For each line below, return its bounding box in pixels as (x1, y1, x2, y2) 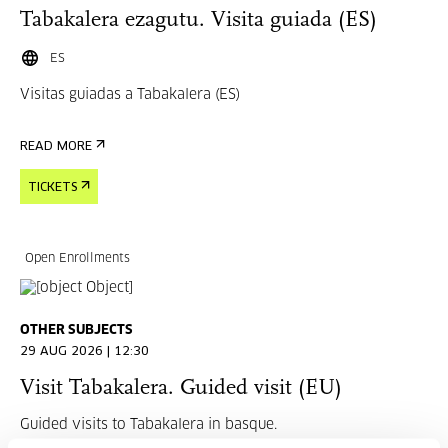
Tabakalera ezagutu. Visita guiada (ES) (20, 9, 377, 32)
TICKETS (28, 182, 77, 194)
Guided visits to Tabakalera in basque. (20, 418, 277, 432)
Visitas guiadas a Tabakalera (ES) (20, 88, 240, 102)
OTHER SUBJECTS (20, 324, 133, 337)
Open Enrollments (25, 253, 130, 265)
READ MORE (20, 141, 92, 153)
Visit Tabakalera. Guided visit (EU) (20, 377, 342, 400)
